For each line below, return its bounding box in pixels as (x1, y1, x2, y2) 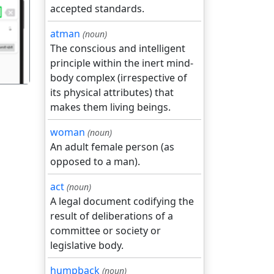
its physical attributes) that (50, 86, 174, 99)
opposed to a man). (50, 155, 140, 168)
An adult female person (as (50, 140, 174, 154)
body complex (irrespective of (50, 71, 187, 84)
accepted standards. (50, 2, 144, 15)
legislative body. (50, 239, 124, 252)
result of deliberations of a (50, 209, 173, 223)
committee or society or (50, 224, 161, 237)
